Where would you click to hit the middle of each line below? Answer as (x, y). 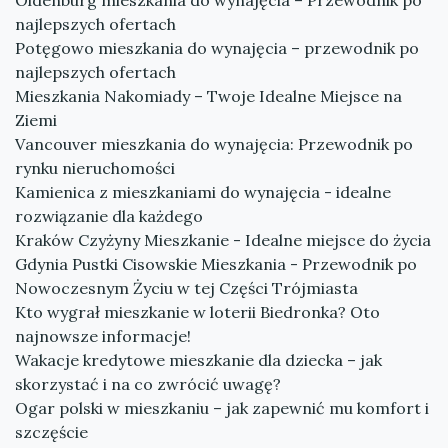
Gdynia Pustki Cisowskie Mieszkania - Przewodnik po (216, 264)
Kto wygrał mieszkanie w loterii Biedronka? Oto (197, 312)
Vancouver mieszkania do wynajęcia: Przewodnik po (214, 144)
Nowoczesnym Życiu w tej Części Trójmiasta (186, 288)
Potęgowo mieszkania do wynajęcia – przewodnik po (217, 48)
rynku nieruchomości (95, 168)
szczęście (51, 432)
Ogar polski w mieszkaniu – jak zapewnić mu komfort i (222, 408)
